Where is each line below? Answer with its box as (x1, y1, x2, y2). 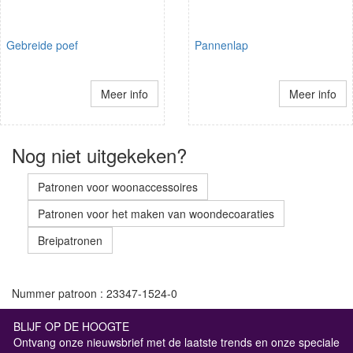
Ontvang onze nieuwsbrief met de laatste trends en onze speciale (13, 333, 340, 350)
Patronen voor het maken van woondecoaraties (38, 205, 274, 221)
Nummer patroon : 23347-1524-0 (12, 284, 177, 301)
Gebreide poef (6, 36, 78, 53)
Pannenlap (195, 36, 248, 53)
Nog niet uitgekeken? (12, 140, 187, 169)
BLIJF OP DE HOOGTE (13, 318, 129, 334)
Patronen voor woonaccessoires (38, 178, 198, 195)
